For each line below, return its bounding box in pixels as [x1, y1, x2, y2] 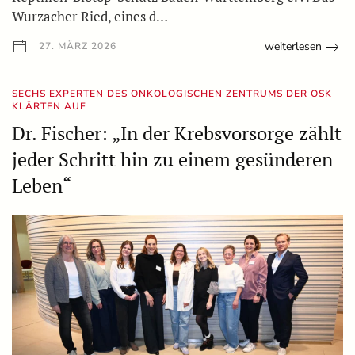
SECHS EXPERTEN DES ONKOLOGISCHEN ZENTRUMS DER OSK [12, 87, 332, 101]
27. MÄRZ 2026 [36, 40, 116, 53]
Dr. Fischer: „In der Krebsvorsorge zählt [12, 120, 342, 147]
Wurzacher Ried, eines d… [12, 7, 168, 26]
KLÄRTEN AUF [12, 100, 86, 113]
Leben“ [12, 173, 71, 199]
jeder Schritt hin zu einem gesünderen [12, 147, 333, 173]
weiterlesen [265, 39, 323, 55]
